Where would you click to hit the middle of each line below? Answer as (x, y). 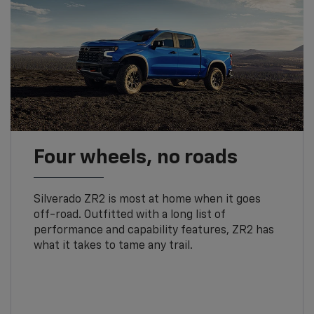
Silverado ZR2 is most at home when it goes (147, 200)
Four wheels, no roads (135, 158)
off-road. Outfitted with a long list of (129, 216)
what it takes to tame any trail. (113, 246)
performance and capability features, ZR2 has (153, 231)
